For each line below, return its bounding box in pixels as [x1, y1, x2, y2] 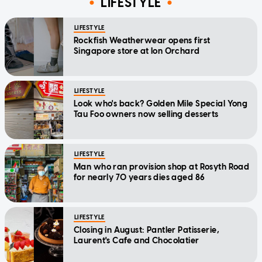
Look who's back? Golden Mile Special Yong [74, 99, 248, 109]
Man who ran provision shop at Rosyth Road [74, 162, 250, 173]
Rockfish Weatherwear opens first [74, 36, 211, 46]
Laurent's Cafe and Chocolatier [74, 236, 199, 246]
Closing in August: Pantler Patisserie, [74, 225, 219, 236]
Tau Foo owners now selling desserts [74, 109, 219, 120]
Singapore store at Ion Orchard [74, 46, 200, 57]
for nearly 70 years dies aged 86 [74, 173, 205, 183]
